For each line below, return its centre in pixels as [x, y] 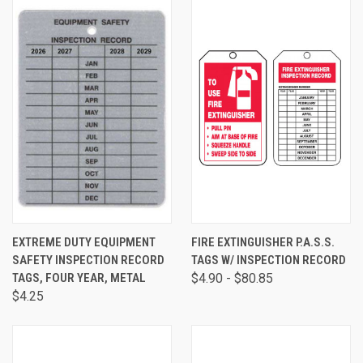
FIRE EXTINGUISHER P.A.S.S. [263, 242]
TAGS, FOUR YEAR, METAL [79, 278]
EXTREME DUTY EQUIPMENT [84, 242]
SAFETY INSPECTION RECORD [88, 260]
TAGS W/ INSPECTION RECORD [269, 260]
